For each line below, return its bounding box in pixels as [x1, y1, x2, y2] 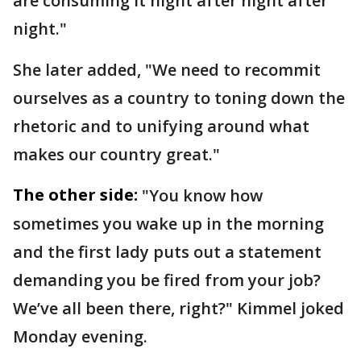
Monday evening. [13, 325, 151, 347]
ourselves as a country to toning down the [13, 86, 345, 109]
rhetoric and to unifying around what [13, 114, 309, 137]
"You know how [142, 184, 263, 206]
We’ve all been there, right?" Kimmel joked [13, 297, 344, 319]
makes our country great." [13, 143, 220, 165]
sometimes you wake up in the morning [13, 212, 324, 234]
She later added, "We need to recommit [13, 58, 321, 81]
